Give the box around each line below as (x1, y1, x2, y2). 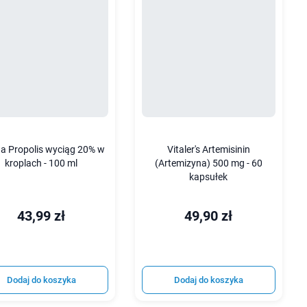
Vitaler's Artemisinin (167, 144, 250, 156)
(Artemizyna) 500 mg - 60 (154, 158, 262, 170)
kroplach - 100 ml (5, 158, 78, 170)
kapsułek (189, 171, 228, 184)
